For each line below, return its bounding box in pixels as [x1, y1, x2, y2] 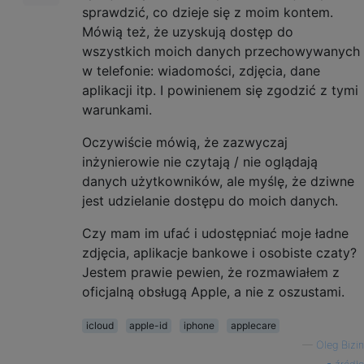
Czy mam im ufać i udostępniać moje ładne [82, 224, 349, 241]
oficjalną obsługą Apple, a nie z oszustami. [82, 283, 344, 300]
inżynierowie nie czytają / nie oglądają [82, 153, 318, 170]
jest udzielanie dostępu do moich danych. [82, 192, 338, 209]
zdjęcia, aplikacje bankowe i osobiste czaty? [82, 244, 357, 261]
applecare [230, 318, 276, 331]
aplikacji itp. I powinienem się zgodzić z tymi [82, 81, 358, 98]
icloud [85, 318, 114, 331]
